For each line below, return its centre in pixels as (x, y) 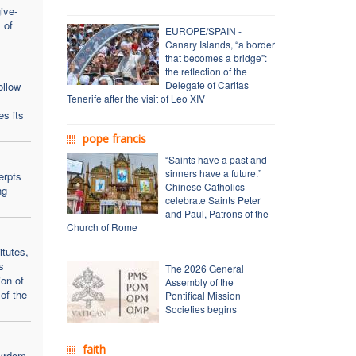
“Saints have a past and (216, 159)
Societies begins (201, 308)
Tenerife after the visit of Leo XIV (135, 98)
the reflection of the (206, 71)
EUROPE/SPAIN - (203, 30)
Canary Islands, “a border (220, 44)
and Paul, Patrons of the (217, 213)
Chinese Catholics (205, 186)
